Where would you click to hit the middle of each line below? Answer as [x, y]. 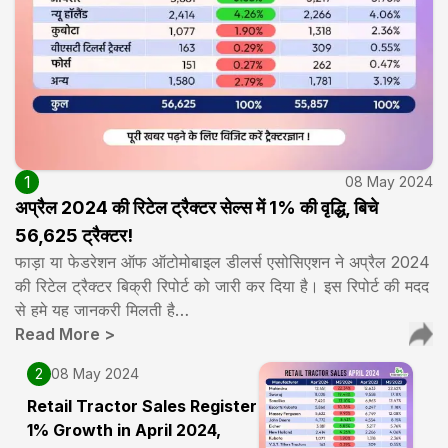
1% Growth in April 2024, [124, 429]
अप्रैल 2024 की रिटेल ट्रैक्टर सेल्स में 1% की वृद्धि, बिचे [196, 207]
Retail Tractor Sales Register [142, 405]
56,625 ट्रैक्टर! [74, 235]
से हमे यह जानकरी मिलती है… [102, 309]
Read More [57, 333]
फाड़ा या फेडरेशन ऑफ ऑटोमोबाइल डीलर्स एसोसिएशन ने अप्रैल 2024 [222, 261]
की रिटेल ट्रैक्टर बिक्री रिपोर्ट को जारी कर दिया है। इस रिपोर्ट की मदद [222, 285]
